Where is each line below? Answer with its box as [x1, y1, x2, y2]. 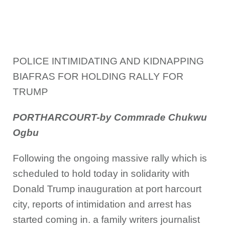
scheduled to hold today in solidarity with [13, 168, 190, 179]
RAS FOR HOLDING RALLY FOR [35, 71, 184, 82]
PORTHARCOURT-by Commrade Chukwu [13, 112, 207, 123]
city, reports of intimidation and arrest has [13, 199, 192, 210]
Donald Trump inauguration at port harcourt [13, 184, 201, 194]
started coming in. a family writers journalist [13, 214, 200, 225]
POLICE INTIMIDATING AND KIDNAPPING [13, 56, 204, 66]
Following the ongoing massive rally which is [13, 153, 207, 164]
